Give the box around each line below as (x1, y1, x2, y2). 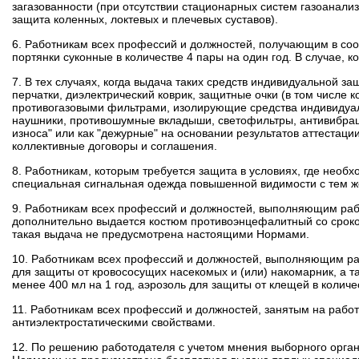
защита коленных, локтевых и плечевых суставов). (12, 13, 278, 26)
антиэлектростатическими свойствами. (12, 316, 216, 329)
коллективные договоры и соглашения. (12, 139, 217, 152)
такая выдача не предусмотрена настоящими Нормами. (12, 228, 309, 240)
